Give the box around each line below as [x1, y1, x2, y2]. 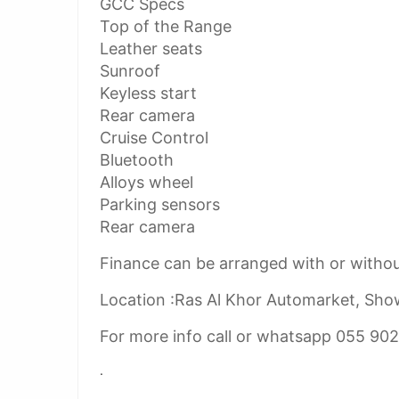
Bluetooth [100, 151, 174, 169]
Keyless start [100, 84, 197, 102]
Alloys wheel [100, 173, 193, 191]
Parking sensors [100, 195, 220, 214]
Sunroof [100, 61, 160, 80]
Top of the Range [100, 17, 232, 36]
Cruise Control [100, 128, 208, 147]
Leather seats [100, 39, 202, 58]
